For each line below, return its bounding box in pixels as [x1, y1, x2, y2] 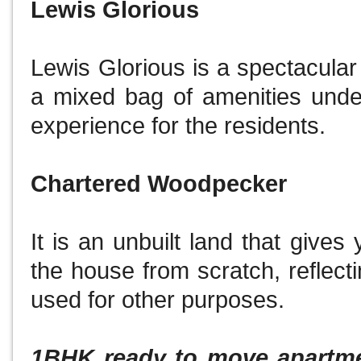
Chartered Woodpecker [31, 171, 294, 197]
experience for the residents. [31, 113, 333, 139]
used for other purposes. [31, 287, 292, 313]
